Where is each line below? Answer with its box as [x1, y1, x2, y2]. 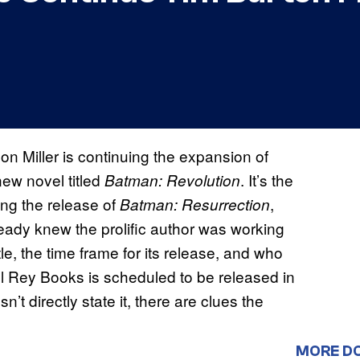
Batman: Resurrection [120, 194, 270, 215]
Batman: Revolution [104, 170, 240, 191]
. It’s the [240, 169, 293, 191]
